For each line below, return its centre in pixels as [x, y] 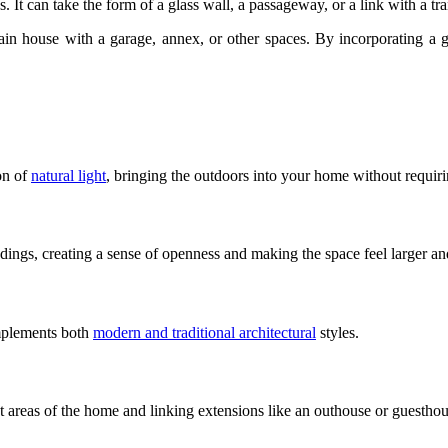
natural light [68, 175]
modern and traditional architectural [204, 332]
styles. [337, 332]
